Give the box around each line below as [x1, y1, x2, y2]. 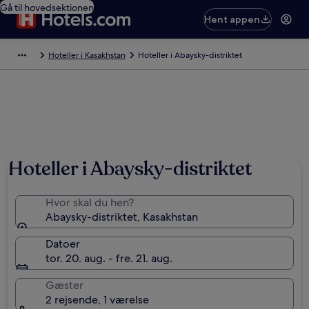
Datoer [46, 237, 80, 251]
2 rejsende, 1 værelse [46, 292, 149, 307]
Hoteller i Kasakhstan [48, 50, 126, 61]
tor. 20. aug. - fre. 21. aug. [46, 251, 172, 266]
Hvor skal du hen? [46, 195, 134, 210]
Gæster [46, 278, 83, 292]
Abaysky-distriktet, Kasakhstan [46, 210, 198, 224]
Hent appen [204, 13, 261, 26]
